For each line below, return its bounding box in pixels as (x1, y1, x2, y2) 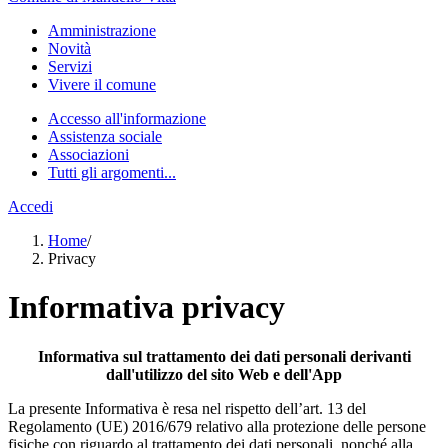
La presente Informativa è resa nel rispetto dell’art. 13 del (8, 399, 366, 417)
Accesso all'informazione (48, 110, 206, 127)
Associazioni (48, 146, 129, 163)
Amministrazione (48, 22, 156, 39)
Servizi (48, 58, 92, 75)
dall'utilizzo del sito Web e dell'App (106, 365, 342, 383)
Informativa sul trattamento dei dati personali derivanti (37, 347, 411, 365)
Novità (48, 40, 91, 57)
